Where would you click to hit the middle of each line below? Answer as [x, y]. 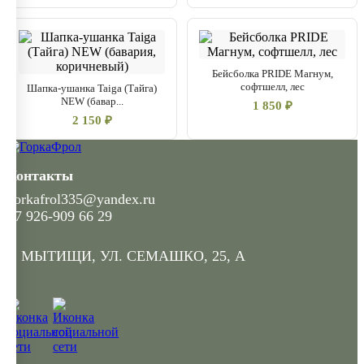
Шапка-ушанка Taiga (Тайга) [92, 88]
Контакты [40, 175]
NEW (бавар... [92, 101]
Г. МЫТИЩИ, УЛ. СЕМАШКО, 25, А [126, 256]
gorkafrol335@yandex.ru [81, 199]
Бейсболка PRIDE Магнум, [272, 74]
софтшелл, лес [272, 87]
